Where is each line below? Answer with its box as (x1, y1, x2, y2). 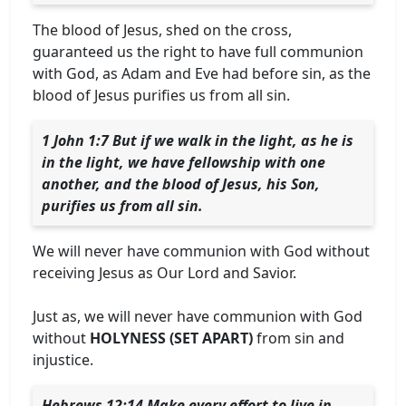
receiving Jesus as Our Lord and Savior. (33, 262, 296, 283)
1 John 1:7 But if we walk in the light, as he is (42, 130, 353, 150)
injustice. (33, 349, 93, 370)
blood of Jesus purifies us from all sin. (33, 84, 290, 105)
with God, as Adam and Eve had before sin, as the (33, 63, 371, 83)
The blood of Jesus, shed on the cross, (33, 19, 292, 40)
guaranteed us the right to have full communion (33, 41, 363, 62)
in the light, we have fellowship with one (42, 151, 325, 172)
